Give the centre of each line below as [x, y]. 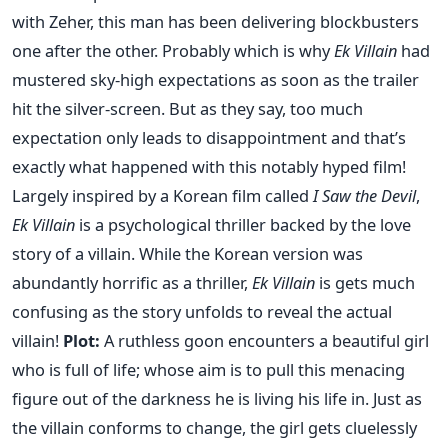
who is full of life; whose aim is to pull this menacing [208, 369]
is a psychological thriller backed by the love [243, 224]
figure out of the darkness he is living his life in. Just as [217, 398]
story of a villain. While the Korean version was [187, 253]
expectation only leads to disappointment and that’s [209, 137]
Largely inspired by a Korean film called [162, 195]
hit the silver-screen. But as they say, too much [187, 108]
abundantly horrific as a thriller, [130, 282]
